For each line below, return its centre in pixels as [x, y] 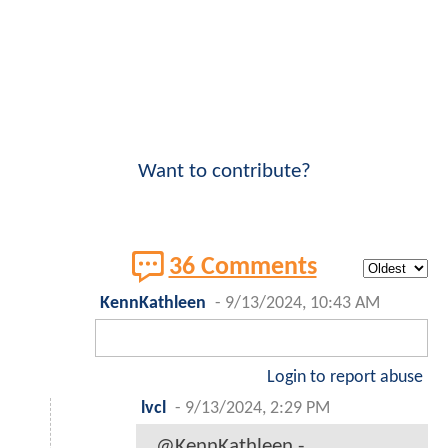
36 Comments [242, 267]
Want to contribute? [224, 172]
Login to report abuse [345, 378]
